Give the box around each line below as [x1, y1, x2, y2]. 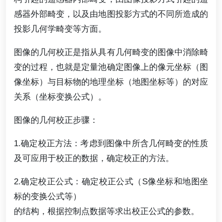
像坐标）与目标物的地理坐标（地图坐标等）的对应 [14, 76, 208, 87]
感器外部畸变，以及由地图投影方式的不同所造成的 [14, 8, 208, 19]
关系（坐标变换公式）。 [14, 91, 107, 102]
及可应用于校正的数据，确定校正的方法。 [14, 153, 174, 164]
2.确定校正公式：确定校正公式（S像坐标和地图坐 [14, 176, 208, 187]
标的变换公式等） [14, 191, 81, 202]
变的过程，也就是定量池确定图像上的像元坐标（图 [14, 61, 208, 72]
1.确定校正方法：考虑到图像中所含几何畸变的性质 [14, 138, 208, 149]
